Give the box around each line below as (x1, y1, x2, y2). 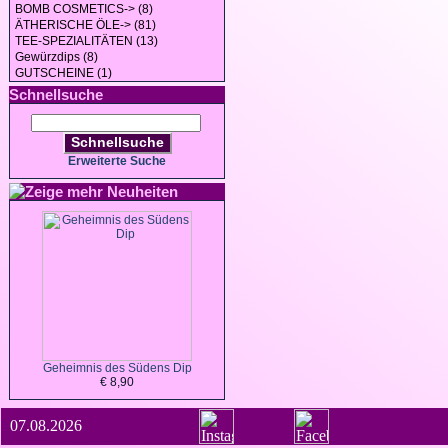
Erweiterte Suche (68, 154, 166, 168)
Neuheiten (103, 183, 182, 200)
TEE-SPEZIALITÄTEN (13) (15, 34, 158, 48)
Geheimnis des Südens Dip (42, 361, 192, 375)
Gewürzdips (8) (15, 50, 98, 64)
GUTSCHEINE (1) (15, 66, 112, 80)
